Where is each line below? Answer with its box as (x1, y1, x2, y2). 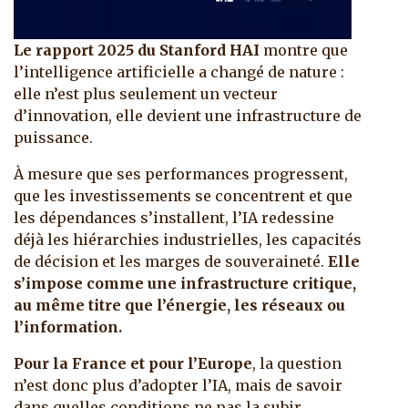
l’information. (14, 318, 122, 337)
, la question (252, 354, 342, 373)
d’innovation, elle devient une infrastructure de (14, 107, 362, 126)
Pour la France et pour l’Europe (14, 354, 252, 373)
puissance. (14, 128, 97, 148)
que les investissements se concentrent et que (14, 187, 352, 206)
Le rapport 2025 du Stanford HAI (14, 41, 263, 60)
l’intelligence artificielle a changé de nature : (14, 63, 344, 82)
